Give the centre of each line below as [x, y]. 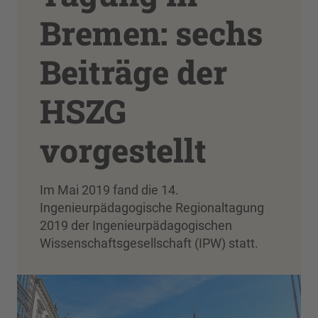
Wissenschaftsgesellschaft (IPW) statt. [149, 243]
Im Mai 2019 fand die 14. [109, 190]
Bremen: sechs [151, 33]
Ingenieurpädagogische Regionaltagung [152, 208]
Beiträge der [133, 72]
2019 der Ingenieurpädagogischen [136, 225]
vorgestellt [123, 150]
